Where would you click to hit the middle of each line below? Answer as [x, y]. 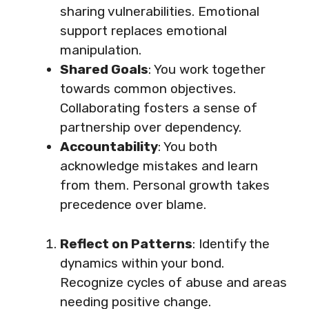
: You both [188, 147]
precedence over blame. [133, 205]
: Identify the [231, 243]
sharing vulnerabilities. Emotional [160, 11]
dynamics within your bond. [142, 263]
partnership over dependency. [151, 127]
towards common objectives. [148, 89]
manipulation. [101, 50]
